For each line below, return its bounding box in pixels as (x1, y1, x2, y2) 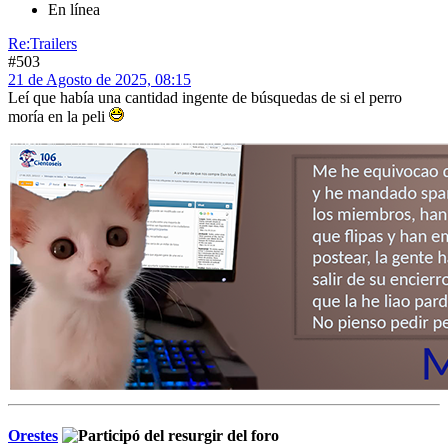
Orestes (8, 426, 58, 444)
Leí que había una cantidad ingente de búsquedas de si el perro (8, 88, 402, 106)
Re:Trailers (8, 34, 77, 52)
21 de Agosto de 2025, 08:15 (8, 70, 191, 88)
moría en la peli (8, 107, 109, 125)
